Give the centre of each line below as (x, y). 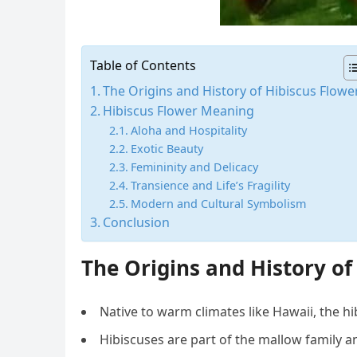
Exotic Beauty (167, 149)
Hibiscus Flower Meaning (179, 111)
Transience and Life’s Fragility (210, 185)
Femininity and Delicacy (194, 167)
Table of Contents (143, 65)
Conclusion (137, 222)
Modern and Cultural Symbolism (218, 204)
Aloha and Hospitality (188, 130)
